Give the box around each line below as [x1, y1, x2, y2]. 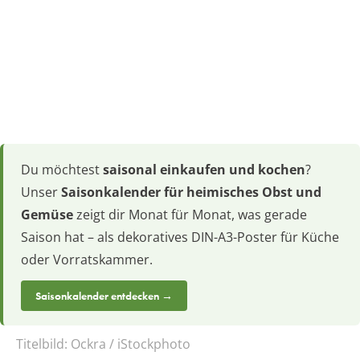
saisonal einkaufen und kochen [103, 161, 305, 179]
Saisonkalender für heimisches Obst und [61, 183, 321, 202]
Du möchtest [21, 161, 103, 179]
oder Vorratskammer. [21, 251, 153, 269]
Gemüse [21, 206, 73, 224]
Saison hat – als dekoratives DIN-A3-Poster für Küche [21, 228, 339, 247]
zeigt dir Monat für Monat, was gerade [73, 206, 307, 224]
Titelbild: [16, 335, 71, 354]
